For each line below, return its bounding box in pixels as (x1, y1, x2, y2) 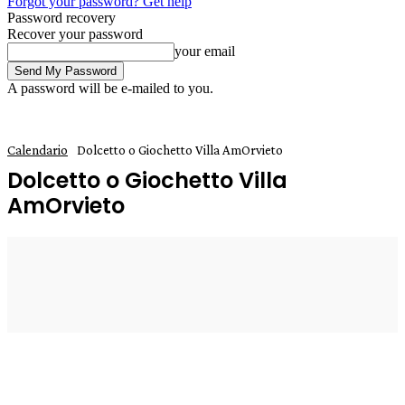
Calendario (7, 143, 68, 157)
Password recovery (7, 10, 116, 25)
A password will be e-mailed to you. (7, 80, 213, 96)
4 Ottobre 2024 (103, 253, 188, 268)
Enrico (42, 254, 82, 268)
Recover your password (7, 26, 143, 42)
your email (174, 43, 235, 59)
